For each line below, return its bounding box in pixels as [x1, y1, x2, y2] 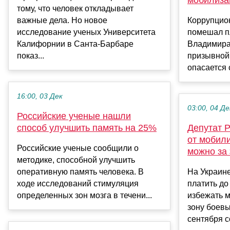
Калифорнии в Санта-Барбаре [17, 39, 133, 48]
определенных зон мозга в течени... [17, 190, 152, 200]
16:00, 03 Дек [17, 92, 63, 100]
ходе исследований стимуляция [17, 179, 139, 188]
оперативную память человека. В [17, 167, 144, 176]
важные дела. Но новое [17, 15, 107, 25]
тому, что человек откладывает [17, 4, 133, 13]
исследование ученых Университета [17, 27, 156, 36]
